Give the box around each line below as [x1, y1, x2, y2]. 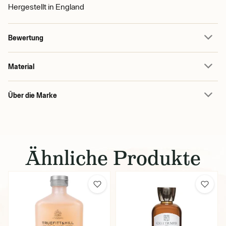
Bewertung [8, 33, 43, 42]
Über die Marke [8, 91, 57, 99]
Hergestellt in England [8, 2, 84, 11]
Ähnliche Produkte [25, 145, 201, 171]
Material [8, 62, 34, 71]
